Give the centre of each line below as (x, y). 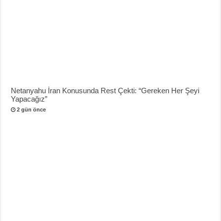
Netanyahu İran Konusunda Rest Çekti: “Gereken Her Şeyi (105, 90)
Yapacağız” (29, 99)
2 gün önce (32, 109)
